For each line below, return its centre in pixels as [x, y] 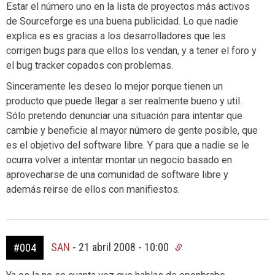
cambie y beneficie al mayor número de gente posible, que [132, 130]
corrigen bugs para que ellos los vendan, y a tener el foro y [131, 51]
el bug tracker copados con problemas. [90, 65]
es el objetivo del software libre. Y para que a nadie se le [128, 145]
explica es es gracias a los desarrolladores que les [116, 36]
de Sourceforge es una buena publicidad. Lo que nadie [122, 21]
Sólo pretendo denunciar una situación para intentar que [124, 116]
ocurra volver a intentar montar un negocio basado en [119, 160]
